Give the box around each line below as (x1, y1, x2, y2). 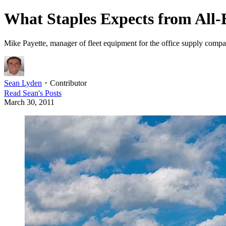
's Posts (38, 89, 62, 98)
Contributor (50, 79, 87, 88)
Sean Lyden (4, 79, 42, 88)
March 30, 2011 (4, 98, 54, 107)
